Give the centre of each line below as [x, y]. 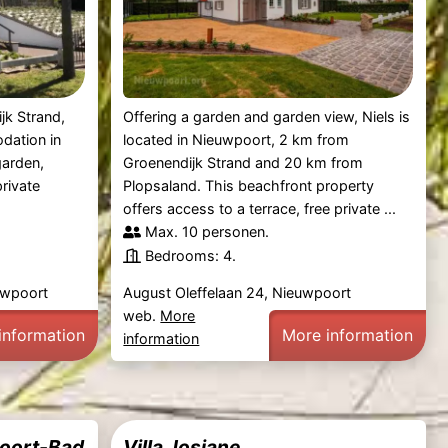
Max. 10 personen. [207, 231]
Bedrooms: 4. [191, 255]
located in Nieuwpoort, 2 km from [236, 139]
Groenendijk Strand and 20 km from [243, 162]
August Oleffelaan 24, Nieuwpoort [237, 292]
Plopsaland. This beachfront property [249, 185]
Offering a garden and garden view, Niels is [267, 116]
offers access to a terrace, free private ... [260, 208]
